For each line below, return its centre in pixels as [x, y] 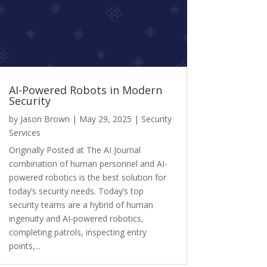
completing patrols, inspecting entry [77, 232]
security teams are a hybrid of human [81, 205]
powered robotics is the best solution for [87, 178]
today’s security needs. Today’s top [76, 191]
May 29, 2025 [105, 119]
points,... [24, 246]
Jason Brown [45, 119]
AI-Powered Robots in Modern [85, 90]
